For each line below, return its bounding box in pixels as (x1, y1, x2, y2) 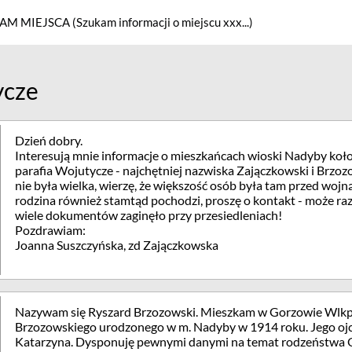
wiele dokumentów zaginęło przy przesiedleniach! (15, 207, 282, 222)
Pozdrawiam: (15, 222, 86, 237)
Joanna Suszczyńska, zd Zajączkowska (15, 237, 218, 252)
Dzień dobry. (15, 133, 82, 148)
